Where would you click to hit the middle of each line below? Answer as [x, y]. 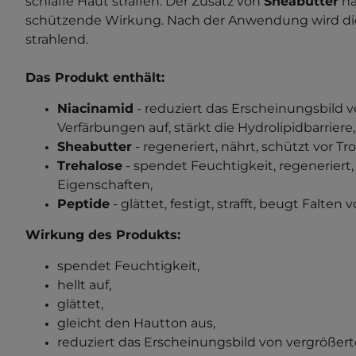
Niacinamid [95, 108]
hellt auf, [84, 284]
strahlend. [57, 39]
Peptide [83, 203]
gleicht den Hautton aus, [136, 323]
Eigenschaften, [105, 184]
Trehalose [90, 165]
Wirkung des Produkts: [103, 234]
